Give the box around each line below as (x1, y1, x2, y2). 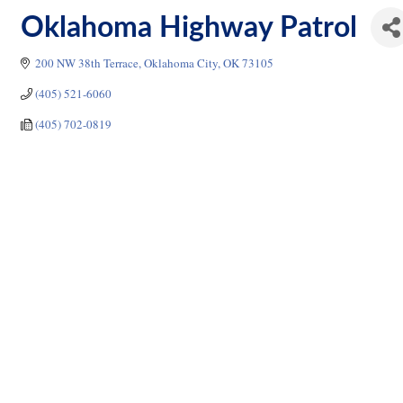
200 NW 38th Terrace (35, 55, 139, 71)
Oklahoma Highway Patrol (21, 13, 357, 42)
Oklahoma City (144, 55, 219, 71)
